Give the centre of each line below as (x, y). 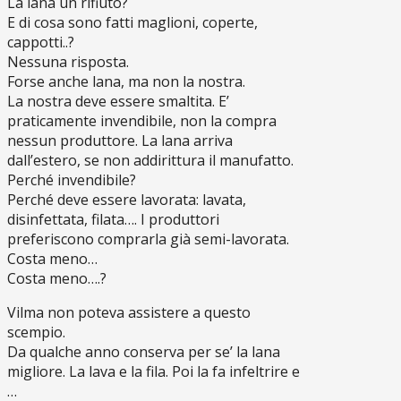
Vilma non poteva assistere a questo (129, 312)
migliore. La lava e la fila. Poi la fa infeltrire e (154, 371)
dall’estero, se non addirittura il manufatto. (150, 160)
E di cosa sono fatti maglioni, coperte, (132, 22)
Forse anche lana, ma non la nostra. (126, 81)
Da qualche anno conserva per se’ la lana (144, 352)
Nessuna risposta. (68, 62)
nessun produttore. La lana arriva (120, 141)
